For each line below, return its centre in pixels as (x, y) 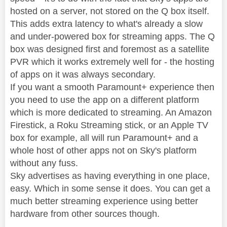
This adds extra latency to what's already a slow (106, 24)
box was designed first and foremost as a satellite (110, 49)
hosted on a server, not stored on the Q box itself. (110, 11)
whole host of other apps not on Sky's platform (103, 150)
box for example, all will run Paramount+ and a (104, 138)
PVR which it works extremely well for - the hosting (112, 62)
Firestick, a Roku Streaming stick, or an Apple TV (109, 125)
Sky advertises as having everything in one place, (110, 176)
